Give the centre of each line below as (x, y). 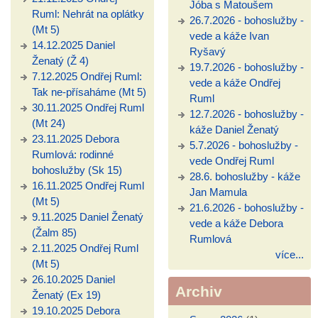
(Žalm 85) (54, 233)
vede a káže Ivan (229, 36)
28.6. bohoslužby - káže (245, 177)
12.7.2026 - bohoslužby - (246, 114)
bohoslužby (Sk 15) (77, 170)
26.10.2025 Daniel (73, 280)
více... (290, 255)
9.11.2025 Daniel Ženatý (88, 217)
